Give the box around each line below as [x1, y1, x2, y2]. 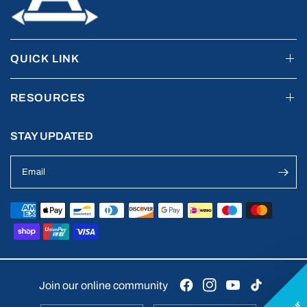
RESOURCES [10, 92, 86, 103]
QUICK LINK [10, 53, 79, 64]
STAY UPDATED [10, 130, 93, 142]
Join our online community [39, 279, 168, 291]
